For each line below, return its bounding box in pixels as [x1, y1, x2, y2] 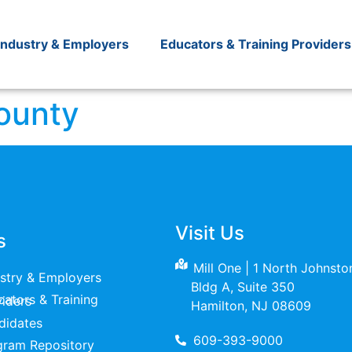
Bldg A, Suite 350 [191, 278, 295, 295]
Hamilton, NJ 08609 [191, 297, 312, 313]
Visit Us [175, 221, 245, 244]
